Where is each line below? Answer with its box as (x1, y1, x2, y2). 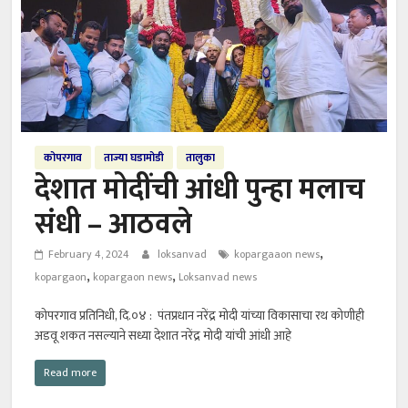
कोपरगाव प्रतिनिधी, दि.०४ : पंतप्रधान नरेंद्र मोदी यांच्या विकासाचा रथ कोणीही (35, 305, 365, 327)
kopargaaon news (234, 245, 321, 264)
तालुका (186, 148, 216, 168)
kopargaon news (93, 268, 173, 287)
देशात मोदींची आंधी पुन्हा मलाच (35, 166, 366, 215)
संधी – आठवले (35, 200, 193, 250)
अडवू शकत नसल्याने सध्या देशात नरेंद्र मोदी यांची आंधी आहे (35, 325, 292, 347)
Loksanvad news (178, 268, 258, 287)
